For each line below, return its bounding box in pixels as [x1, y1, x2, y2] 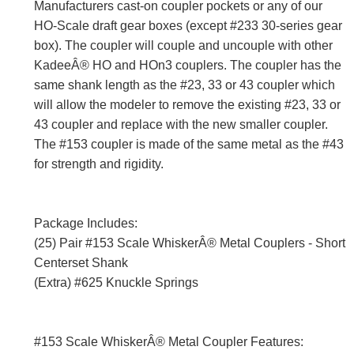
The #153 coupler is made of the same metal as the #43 [34, 137, 344, 152]
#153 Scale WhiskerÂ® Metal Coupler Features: [34, 335, 303, 349]
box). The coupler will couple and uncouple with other [34, 39, 333, 53]
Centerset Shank [34, 256, 128, 270]
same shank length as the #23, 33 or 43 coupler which [34, 78, 335, 92]
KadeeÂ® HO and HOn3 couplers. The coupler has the [34, 58, 341, 73]
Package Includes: [34, 217, 137, 231]
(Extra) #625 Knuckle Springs [34, 276, 198, 290]
